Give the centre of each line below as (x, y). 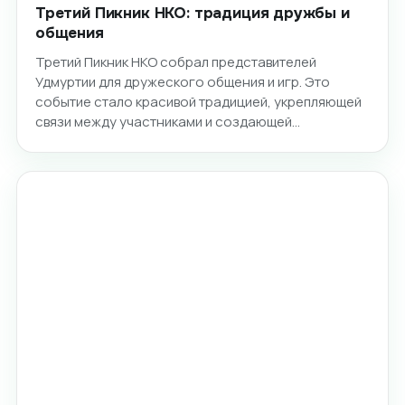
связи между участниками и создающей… (167, 121)
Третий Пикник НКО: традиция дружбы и (192, 13)
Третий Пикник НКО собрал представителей (175, 61)
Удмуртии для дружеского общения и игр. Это (182, 81)
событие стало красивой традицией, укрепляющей (198, 101)
